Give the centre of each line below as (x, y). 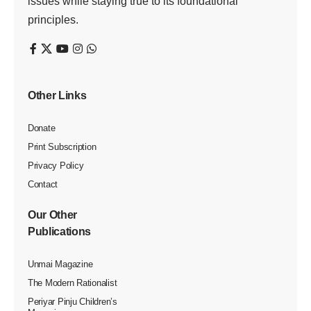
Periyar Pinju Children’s (73, 301)
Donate (42, 128)
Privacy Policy (56, 165)
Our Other (53, 215)
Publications (60, 231)
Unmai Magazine (60, 264)
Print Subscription (62, 146)
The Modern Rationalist (73, 283)
